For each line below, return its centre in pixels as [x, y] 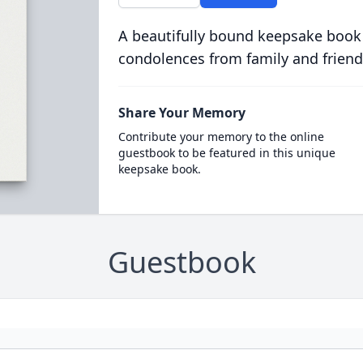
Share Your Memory [181, 113]
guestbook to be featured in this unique [226, 153]
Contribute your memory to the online [221, 137]
